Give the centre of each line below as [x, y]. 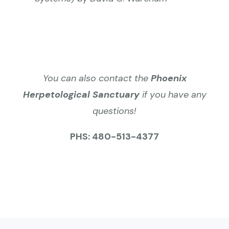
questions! [114, 111]
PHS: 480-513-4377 [114, 137]
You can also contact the [97, 78]
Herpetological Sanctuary [81, 95]
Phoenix [168, 78]
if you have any [173, 95]
